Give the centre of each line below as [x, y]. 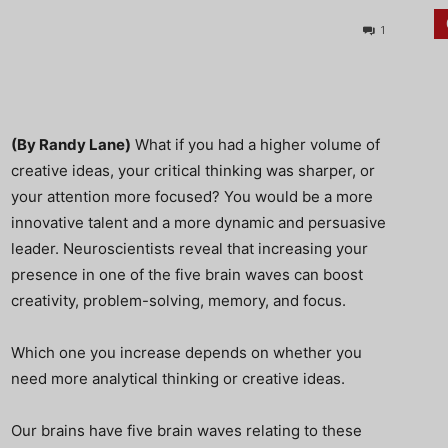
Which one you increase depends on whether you [186, 352]
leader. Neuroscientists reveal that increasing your [189, 248]
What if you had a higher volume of [255, 144]
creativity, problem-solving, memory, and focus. [178, 300]
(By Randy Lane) [71, 144]
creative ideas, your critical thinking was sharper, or [193, 170]
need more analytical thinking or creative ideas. [178, 378]
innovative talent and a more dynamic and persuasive [198, 222]
